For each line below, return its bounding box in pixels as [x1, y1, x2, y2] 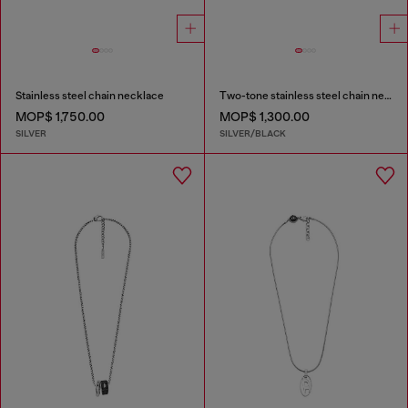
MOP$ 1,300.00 [219, 109, 310, 125]
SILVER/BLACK [219, 127, 286, 139]
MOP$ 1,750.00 [15, 109, 105, 125]
